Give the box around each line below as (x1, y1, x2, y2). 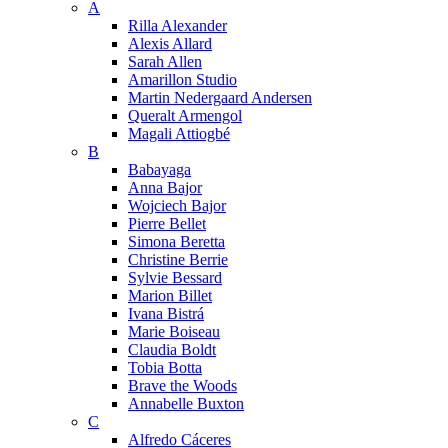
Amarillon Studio (128, 71, 237, 88)
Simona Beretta (128, 233, 225, 250)
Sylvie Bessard (128, 269, 222, 286)
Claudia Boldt (128, 341, 216, 358)
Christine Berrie (128, 251, 228, 268)
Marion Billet (128, 287, 212, 304)
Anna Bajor (128, 179, 202, 196)
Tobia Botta (128, 359, 202, 376)
